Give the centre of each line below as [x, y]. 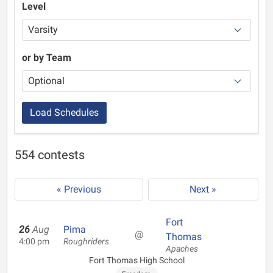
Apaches [182, 249]
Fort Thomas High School [136, 260]
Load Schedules [64, 112]
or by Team [47, 58]
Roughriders [86, 242]
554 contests [50, 155]
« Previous [79, 189]
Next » [203, 189]
